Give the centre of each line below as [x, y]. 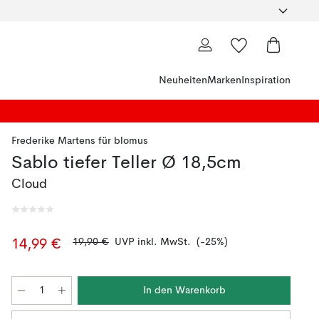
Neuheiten [183, 80]
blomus [131, 141]
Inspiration [266, 80]
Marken [224, 80]
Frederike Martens [53, 141]
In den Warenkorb [184, 291]
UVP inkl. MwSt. [153, 242]
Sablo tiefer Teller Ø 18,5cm [126, 163]
